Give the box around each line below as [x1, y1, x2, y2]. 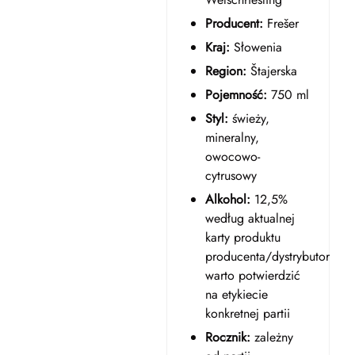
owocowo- [204, 147, 260, 166]
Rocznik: [204, 328, 250, 346]
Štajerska [246, 62, 297, 80]
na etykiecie [204, 285, 268, 303]
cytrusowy [204, 166, 257, 185]
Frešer [262, 14, 299, 32]
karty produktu [204, 228, 281, 246]
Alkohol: [204, 190, 250, 208]
